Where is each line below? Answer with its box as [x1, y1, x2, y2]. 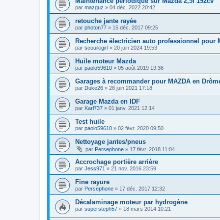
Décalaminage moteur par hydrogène [75, 198, 188, 206]
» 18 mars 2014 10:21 [117, 206, 171, 212]
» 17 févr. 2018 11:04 [124, 146, 175, 153]
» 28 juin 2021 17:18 [103, 85, 152, 91]
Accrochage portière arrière [75, 158, 158, 166]
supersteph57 [84, 206, 117, 212]
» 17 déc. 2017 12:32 [113, 186, 165, 192]
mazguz [84, 4, 104, 11]
